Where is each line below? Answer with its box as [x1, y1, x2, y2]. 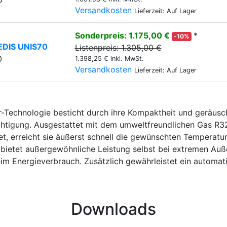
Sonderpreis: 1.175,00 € [74, 30, 172, 41]
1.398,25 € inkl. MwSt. [74, 55, 144, 62]
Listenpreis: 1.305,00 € [74, 43, 162, 53]
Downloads [71, 199, 156, 219]
